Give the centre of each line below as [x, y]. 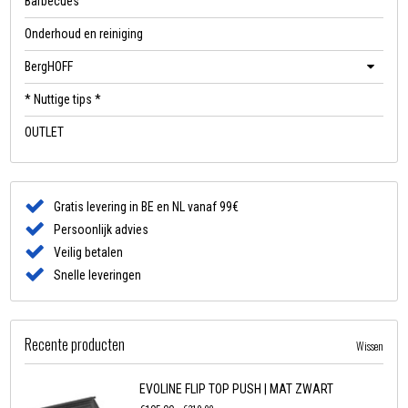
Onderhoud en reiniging [84, 34]
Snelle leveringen [98, 275]
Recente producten [75, 345]
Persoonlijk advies [102, 230]
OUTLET [45, 133]
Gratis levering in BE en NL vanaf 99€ [147, 207]
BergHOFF [49, 67]
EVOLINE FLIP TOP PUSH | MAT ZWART [237, 389]
